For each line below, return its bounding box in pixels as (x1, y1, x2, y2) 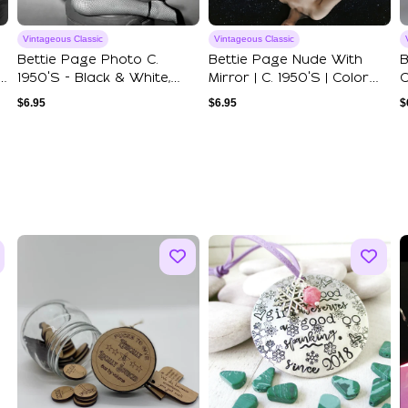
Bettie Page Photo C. (17, 54, 158, 67)
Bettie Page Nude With (209, 54, 362, 67)
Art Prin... (209, 90, 269, 104)
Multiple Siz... (17, 90, 99, 104)
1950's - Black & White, (17, 72, 170, 86)
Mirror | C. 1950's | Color (209, 72, 369, 86)
